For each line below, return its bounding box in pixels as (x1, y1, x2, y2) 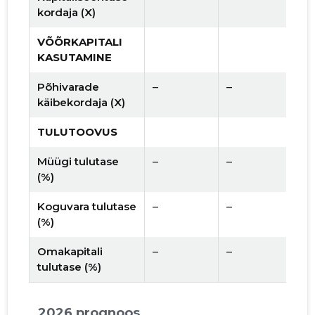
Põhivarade (37, 80, 100, 94)
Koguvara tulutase (37, 200, 137, 214)
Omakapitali (37, 245, 103, 259)
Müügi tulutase (37, 155, 120, 169)
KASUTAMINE (37, 51, 112, 65)
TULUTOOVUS (37, 125, 118, 139)
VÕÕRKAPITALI (37, 35, 123, 49)
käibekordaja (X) (37, 96, 126, 110)
